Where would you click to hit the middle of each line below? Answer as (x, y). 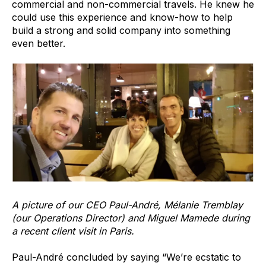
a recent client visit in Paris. (73, 231)
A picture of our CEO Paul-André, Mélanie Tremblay (127, 205)
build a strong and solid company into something (121, 30)
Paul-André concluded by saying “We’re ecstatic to (126, 257)
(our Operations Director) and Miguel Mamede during (131, 218)
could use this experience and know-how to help (122, 17)
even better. (39, 43)
